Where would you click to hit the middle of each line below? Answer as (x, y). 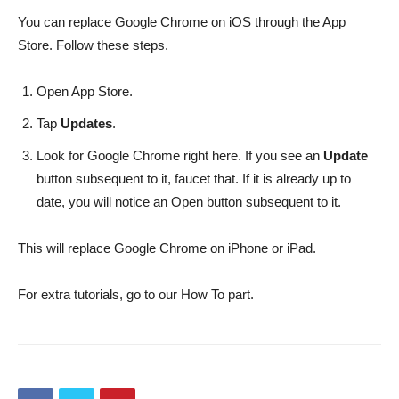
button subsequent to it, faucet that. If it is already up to (194, 178)
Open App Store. (85, 91)
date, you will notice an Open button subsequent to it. (189, 201)
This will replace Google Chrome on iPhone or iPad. (167, 248)
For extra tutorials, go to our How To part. (136, 294)
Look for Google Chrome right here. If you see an (180, 155)
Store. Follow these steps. (93, 45)
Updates (86, 123)
